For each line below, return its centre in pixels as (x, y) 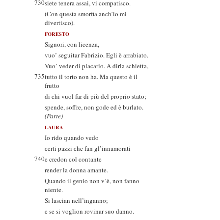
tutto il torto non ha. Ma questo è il (91, 77)
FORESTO (57, 34)
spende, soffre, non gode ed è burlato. (94, 107)
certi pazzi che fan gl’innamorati (88, 148)
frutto (52, 85)
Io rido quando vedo (72, 137)
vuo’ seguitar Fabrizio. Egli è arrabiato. (96, 55)
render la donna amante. (76, 170)
